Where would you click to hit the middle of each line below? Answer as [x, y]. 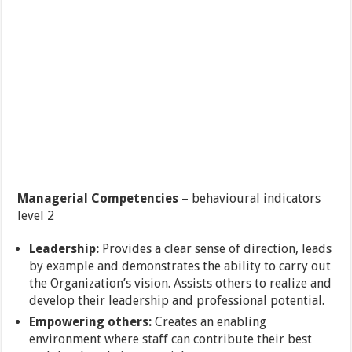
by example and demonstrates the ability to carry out [180, 266]
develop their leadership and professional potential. [177, 301]
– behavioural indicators [250, 199]
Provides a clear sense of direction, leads [216, 249]
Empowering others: [91, 322]
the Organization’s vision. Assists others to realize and [181, 284]
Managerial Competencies [98, 199]
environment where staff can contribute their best [171, 339]
